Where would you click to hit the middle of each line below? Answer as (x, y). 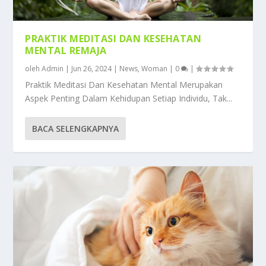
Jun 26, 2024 (92, 69)
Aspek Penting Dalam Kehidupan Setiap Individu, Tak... (129, 99)
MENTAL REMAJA (66, 51)
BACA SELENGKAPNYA (76, 129)
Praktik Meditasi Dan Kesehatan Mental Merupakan (124, 85)
